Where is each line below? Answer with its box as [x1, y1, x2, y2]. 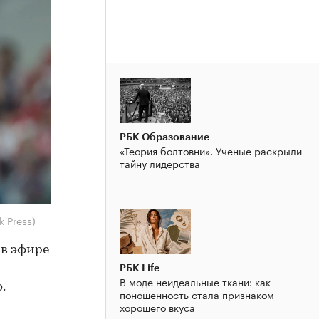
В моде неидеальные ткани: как [120, 273, 271, 289]
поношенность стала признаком [120, 286, 274, 302]
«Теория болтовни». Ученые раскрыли [120, 142, 302, 158]
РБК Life [120, 262, 159, 273]
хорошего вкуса [120, 298, 195, 315]
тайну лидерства [120, 155, 200, 171]
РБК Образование [120, 131, 209, 142]
